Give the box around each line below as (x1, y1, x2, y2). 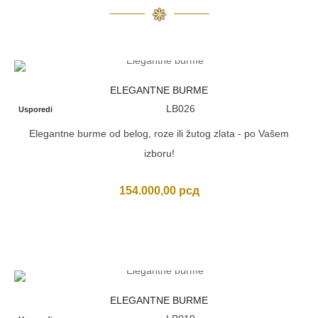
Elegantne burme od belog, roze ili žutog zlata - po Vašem (29, 128, 289, 139)
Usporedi (18, 105, 53, 114)
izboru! (143, 148, 175, 159)
